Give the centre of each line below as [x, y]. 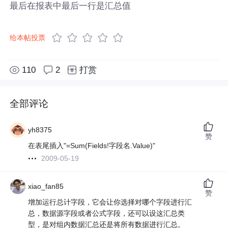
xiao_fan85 [46, 187]
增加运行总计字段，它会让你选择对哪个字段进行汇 [110, 202]
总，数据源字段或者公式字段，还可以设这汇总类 [107, 213]
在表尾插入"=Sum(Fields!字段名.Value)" [92, 146]
